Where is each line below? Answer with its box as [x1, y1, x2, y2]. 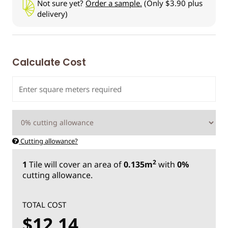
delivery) [37, 8, 68, 19]
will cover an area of [42, 158, 124, 170]
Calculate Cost [12, 55, 86, 69]
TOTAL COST [22, 199, 66, 210]
